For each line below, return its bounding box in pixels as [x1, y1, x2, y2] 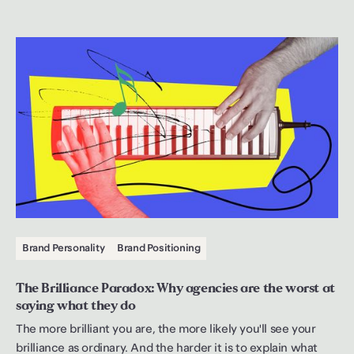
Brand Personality [22, 239, 105, 258]
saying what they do [16, 297, 136, 314]
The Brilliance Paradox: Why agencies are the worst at [16, 280, 335, 296]
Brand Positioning [117, 239, 201, 258]
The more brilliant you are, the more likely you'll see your [16, 318, 316, 341]
